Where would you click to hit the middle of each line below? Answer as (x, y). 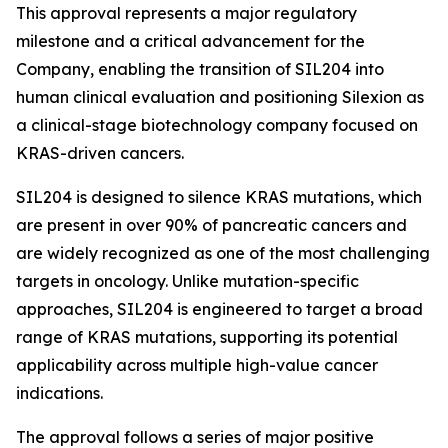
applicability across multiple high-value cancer (197, 365)
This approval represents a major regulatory (186, 13)
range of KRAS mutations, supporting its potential (207, 337)
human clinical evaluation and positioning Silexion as (220, 97)
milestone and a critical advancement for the (190, 41)
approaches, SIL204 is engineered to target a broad (219, 309)
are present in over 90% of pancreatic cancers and (211, 225)
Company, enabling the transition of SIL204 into (200, 69)
